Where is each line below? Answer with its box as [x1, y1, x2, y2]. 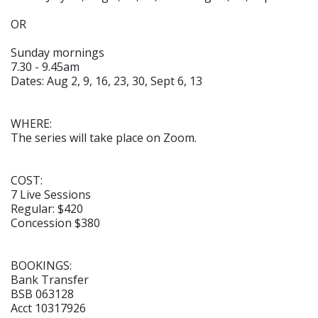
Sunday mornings [11, 44, 104, 60]
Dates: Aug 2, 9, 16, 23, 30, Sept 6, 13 [11, 72, 202, 89]
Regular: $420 [11, 200, 83, 216]
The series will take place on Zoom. [11, 129, 197, 146]
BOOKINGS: [11, 257, 72, 273]
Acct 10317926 [11, 300, 86, 316]
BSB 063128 [11, 285, 74, 302]
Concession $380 [11, 214, 100, 231]
